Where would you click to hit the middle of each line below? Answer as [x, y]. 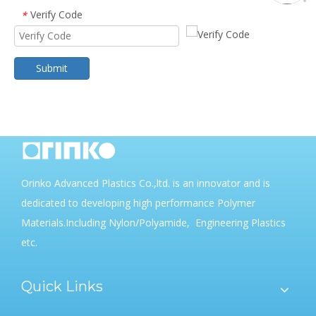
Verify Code [56, 14]
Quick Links [62, 287]
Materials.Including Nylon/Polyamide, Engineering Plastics [153, 223]
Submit [52, 68]
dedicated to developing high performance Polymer [138, 203]
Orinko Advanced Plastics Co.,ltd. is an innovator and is [146, 183]
